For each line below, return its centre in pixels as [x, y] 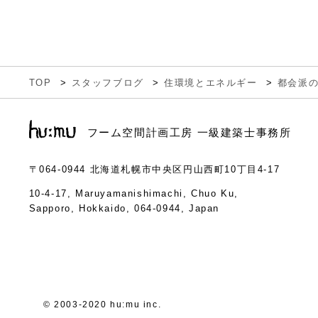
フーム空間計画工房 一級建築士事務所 [189, 132]
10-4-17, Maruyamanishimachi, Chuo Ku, [133, 193]
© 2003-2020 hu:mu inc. [103, 304]
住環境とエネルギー [211, 82]
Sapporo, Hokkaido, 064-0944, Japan [124, 208]
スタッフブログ [108, 82]
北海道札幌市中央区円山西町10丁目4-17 [185, 169]
